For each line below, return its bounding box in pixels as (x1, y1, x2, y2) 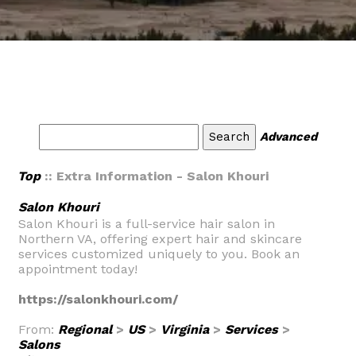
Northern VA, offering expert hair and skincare (18, 231, 302, 246)
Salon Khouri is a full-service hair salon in (18, 216, 275, 231)
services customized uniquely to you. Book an (18, 246, 300, 261)
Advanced (260, 130, 317, 144)
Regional (58, 322, 112, 337)
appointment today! (18, 261, 137, 277)
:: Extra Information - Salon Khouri (41, 168, 269, 184)
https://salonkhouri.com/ (18, 292, 178, 307)
